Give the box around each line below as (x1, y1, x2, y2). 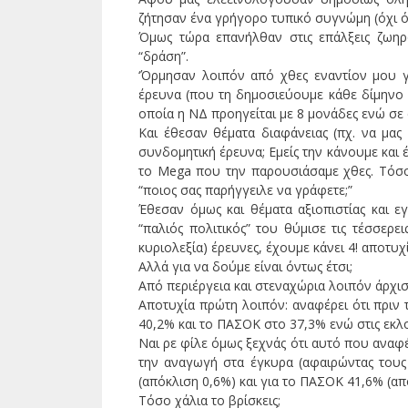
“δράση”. (138, 47, 189, 66)
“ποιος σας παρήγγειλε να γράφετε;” (138, 181, 352, 199)
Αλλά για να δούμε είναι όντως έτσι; (138, 258, 352, 276)
